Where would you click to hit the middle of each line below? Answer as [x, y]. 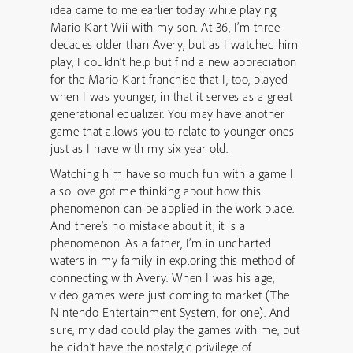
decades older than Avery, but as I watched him [174, 44]
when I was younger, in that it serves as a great [171, 96]
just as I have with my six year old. [139, 148]
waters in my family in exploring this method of [173, 260]
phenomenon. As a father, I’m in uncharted [161, 243]
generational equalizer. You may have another [167, 113]
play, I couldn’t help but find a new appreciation [174, 61]
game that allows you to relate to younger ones [172, 131]
